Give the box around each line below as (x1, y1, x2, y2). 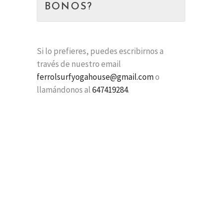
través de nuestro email (37, 58, 121, 69)
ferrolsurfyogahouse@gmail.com (37, 71, 155, 82)
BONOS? (45, 2, 93, 12)
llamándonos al (37, 84, 92, 95)
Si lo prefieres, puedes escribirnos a (37, 46, 164, 56)
